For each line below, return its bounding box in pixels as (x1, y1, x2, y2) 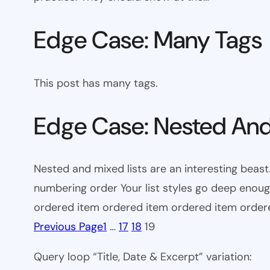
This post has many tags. (34, 75, 158, 90)
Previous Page (34, 219, 103, 234)
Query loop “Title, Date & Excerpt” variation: (34, 249, 252, 264)
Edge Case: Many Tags (34, 24, 262, 56)
